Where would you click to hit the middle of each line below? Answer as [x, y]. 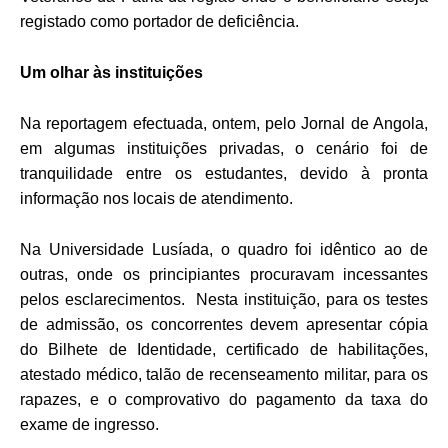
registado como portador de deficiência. [159, 21]
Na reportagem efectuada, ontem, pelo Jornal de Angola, [224, 123]
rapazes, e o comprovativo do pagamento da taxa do [224, 399]
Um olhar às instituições [111, 72]
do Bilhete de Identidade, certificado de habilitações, [224, 349]
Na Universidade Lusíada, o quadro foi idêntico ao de [224, 249]
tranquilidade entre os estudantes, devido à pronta [224, 173]
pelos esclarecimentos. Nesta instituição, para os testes [224, 299]
